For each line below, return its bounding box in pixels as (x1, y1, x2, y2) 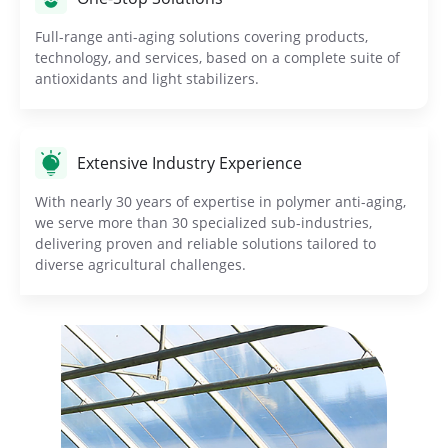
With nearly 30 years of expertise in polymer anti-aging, (35, 192, 406, 212)
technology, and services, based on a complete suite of (35, 48, 400, 68)
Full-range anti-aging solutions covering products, (35, 27, 368, 47)
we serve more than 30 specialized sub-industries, (35, 213, 372, 233)
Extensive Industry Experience (77, 152, 302, 175)
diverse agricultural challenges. (35, 255, 246, 275)
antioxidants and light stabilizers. (35, 69, 259, 89)
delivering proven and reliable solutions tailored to (35, 234, 376, 254)
